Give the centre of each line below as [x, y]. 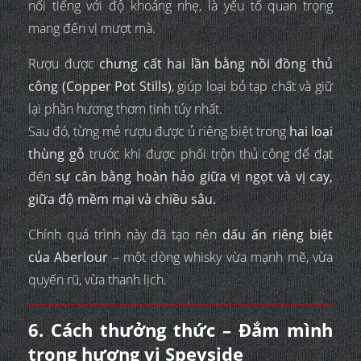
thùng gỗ [56, 154]
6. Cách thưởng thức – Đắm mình [180, 330]
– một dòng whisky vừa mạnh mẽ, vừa [221, 257]
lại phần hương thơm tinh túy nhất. [125, 109]
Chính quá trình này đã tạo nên [125, 235]
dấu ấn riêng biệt [278, 235]
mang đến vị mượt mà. [92, 29]
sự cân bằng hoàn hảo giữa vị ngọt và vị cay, [194, 177]
